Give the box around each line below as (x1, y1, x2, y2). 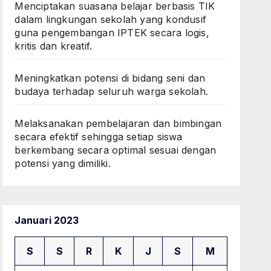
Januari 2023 (15, 214, 79, 226)
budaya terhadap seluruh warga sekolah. (15, 85, 208, 97)
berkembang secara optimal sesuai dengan (15, 144, 217, 156)
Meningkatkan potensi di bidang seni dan (15, 72, 206, 84)
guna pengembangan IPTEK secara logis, (15, 27, 209, 39)
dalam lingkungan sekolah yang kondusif (15, 13, 206, 25)
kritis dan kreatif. (15, 40, 93, 52)
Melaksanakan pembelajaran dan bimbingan (15, 117, 222, 129)
